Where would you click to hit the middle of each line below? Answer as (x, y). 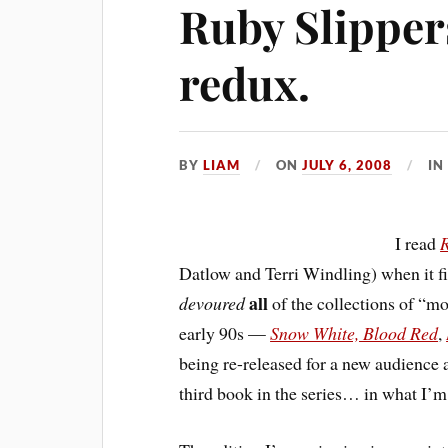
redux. (245, 82)
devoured (212, 303)
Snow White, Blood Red (354, 333)
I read (418, 243)
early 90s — (225, 333)
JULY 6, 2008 (347, 165)
